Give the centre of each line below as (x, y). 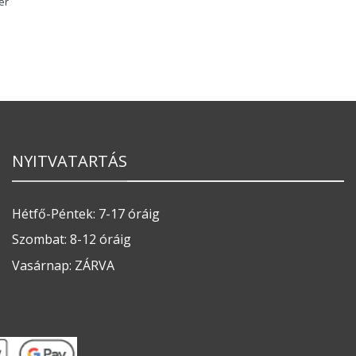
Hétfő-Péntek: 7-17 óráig (86, 213)
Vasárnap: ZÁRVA (63, 266)
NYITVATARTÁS (70, 161)
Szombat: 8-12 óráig (72, 240)
